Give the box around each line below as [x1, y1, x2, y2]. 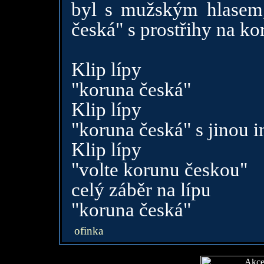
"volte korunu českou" [71, 159, 247, 180]
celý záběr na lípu [71, 179, 211, 200]
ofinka [71, 225, 103, 237]
